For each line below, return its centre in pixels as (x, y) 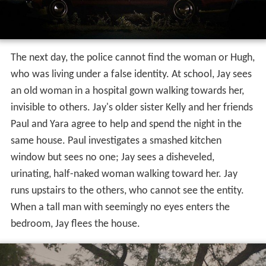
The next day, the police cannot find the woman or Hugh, (132, 58)
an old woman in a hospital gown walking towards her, (127, 91)
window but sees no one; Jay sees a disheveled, (112, 157)
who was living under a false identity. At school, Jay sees (131, 74)
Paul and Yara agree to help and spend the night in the (126, 124)
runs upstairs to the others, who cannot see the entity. (127, 191)
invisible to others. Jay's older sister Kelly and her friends (132, 107)
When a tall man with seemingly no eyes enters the (120, 207)
